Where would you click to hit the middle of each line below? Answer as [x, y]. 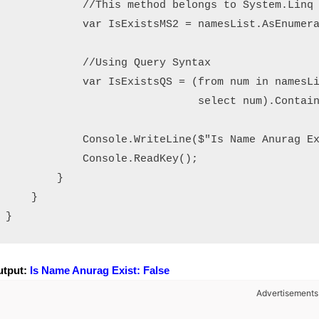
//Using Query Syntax [108, 63]
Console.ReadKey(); [102, 159]
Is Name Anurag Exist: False [100, 270]
